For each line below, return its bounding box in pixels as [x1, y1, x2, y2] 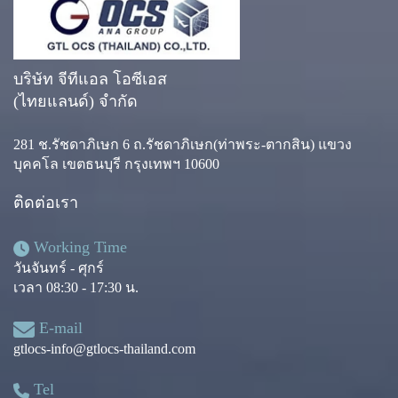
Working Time [29, 238, 127, 257]
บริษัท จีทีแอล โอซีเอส [13, 70, 167, 89]
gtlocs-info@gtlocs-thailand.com [13, 341, 195, 357]
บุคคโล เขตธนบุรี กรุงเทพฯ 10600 [13, 156, 219, 172]
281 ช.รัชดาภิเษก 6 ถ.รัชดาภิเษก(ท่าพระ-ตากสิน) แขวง [13, 137, 352, 153]
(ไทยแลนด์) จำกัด [13, 92, 138, 111]
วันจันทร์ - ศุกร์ [13, 260, 104, 276]
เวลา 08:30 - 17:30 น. [13, 280, 139, 296]
